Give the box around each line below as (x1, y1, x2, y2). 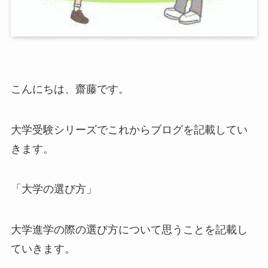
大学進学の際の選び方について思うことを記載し (10, 224, 248, 236)
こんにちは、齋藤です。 (10, 83, 129, 95)
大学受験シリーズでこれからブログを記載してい (10, 123, 248, 136)
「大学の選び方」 (10, 183, 97, 196)
